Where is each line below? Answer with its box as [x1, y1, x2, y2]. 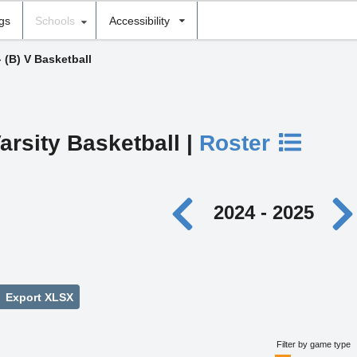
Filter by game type [277, 339, 351, 350]
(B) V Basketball [4, 53, 92, 66]
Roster [199, 130, 277, 155]
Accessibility [108, 14, 170, 27]
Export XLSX [2, 290, 73, 304]
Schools [34, 14, 75, 27]
